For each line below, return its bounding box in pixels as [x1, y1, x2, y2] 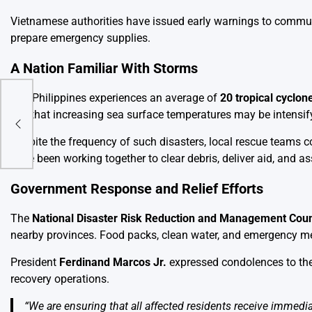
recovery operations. [10, 272, 109, 286]
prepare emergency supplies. [10, 31, 150, 45]
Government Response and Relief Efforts [10, 180, 263, 197]
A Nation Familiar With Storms [10, 60, 198, 77]
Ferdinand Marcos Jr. [59, 256, 166, 270]
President [10, 256, 59, 270]
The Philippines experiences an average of [10, 91, 220, 105]
